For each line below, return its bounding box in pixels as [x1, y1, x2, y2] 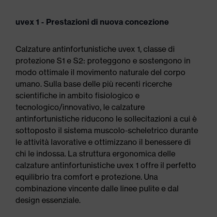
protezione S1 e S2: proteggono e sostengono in [15, 56, 190, 65]
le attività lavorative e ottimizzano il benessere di [15, 137, 191, 147]
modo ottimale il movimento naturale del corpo [15, 67, 186, 77]
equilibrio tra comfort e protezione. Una [15, 172, 158, 182]
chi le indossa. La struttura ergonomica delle [15, 149, 175, 158]
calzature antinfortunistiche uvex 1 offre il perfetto [15, 160, 196, 170]
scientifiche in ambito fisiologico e [15, 91, 139, 100]
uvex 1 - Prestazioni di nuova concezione [15, 17, 169, 27]
